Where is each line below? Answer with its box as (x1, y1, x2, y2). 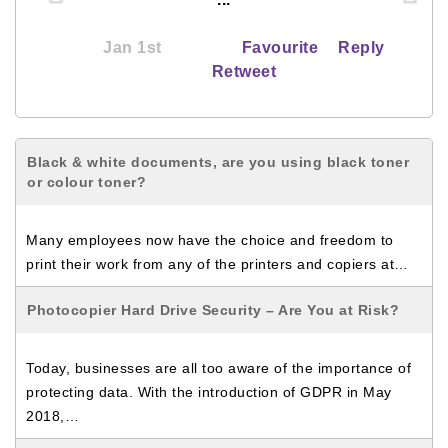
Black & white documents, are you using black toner (27, 154, 409, 170)
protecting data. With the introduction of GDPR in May (26, 384, 392, 400)
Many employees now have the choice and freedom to (26, 232, 394, 248)
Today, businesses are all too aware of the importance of (26, 360, 411, 376)
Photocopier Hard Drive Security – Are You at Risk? (27, 302, 399, 318)
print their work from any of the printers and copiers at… (26, 256, 409, 272)
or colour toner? (27, 174, 146, 190)
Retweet (211, 63, 277, 80)
